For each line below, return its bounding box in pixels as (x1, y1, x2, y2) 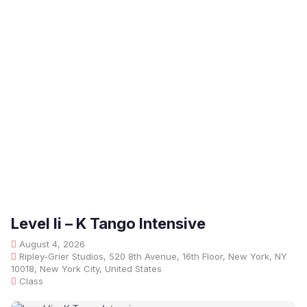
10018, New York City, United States (11, 263, 162, 274)
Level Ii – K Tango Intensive (11, 214, 206, 232)
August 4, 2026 (16, 238, 85, 249)
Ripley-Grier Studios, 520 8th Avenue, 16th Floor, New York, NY (16, 251, 287, 262)
